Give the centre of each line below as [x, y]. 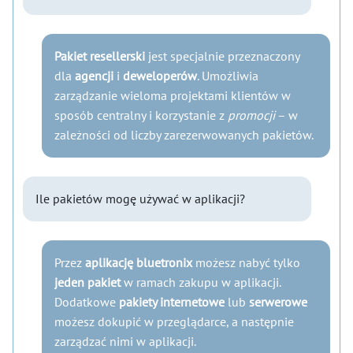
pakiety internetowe [172, 302]
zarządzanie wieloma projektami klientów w [173, 95]
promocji [251, 115]
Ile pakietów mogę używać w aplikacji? [140, 199]
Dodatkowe [87, 302]
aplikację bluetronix [139, 262]
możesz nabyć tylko [246, 262]
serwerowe [278, 302]
